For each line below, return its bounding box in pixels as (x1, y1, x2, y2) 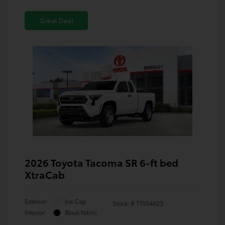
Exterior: (25, 197, 47, 206)
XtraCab (25, 167, 65, 182)
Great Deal (40, 16, 73, 25)
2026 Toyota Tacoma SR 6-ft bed (25, 155, 178, 170)
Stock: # (113, 199, 135, 208)
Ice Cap (65, 197, 86, 206)
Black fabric (65, 208, 97, 217)
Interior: (25, 208, 46, 217)
